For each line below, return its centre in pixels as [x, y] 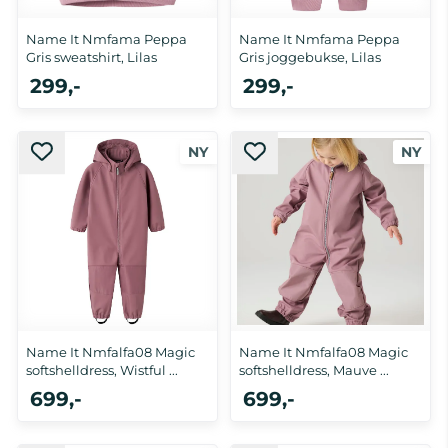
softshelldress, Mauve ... [314, 370]
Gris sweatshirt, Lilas [91, 57]
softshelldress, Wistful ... [102, 370]
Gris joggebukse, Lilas [310, 57]
